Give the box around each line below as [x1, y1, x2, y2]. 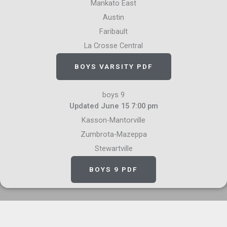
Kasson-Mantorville [82, 116, 145, 125]
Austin [103, 13, 124, 22]
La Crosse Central [84, 41, 143, 50]
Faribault [99, 27, 128, 36]
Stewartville [94, 144, 133, 153]
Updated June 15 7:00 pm [69, 101, 158, 110]
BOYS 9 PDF [89, 165, 138, 173]
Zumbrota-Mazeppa [80, 130, 147, 139]
